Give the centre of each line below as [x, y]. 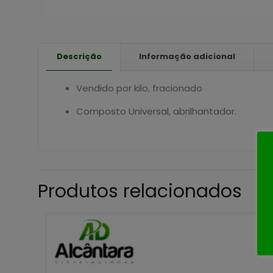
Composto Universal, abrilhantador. [156, 111]
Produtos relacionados [140, 191]
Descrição [79, 56]
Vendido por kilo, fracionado [139, 88]
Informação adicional [187, 56]
